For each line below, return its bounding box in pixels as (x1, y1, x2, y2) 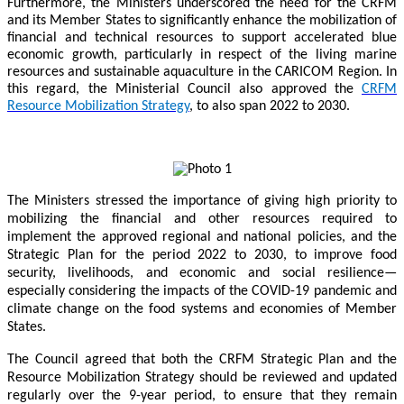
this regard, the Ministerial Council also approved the (7, 81, 362, 96)
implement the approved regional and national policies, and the (7, 229, 397, 244)
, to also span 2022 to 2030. (189, 98, 350, 114)
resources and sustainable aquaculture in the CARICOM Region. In (7, 64, 397, 79)
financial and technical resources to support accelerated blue (7, 30, 397, 45)
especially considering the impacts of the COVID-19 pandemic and (7, 283, 397, 298)
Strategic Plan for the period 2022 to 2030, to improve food (7, 247, 397, 262)
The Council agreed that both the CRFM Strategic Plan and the (7, 352, 397, 367)
